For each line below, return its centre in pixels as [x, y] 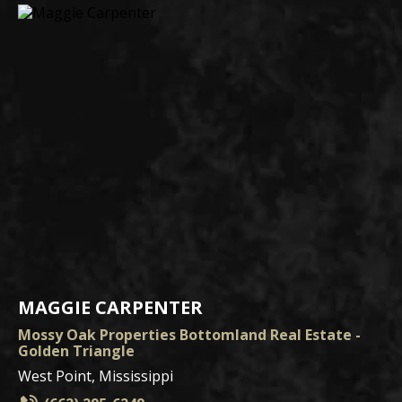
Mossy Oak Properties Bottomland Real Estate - [189, 334]
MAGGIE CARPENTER [110, 307]
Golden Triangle [76, 350]
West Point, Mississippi [96, 376]
